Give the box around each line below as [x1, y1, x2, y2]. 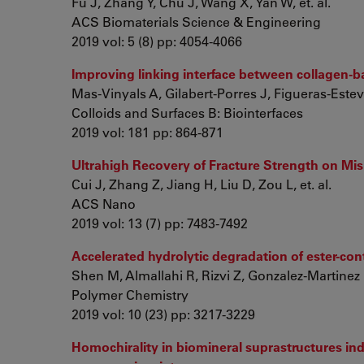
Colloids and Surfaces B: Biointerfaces [71, 104, 303, 121]
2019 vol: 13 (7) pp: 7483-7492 [71, 214, 248, 232]
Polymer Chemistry [71, 286, 188, 303]
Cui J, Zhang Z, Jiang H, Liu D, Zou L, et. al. [71, 175, 331, 193]
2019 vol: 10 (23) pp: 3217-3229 [71, 305, 255, 323]
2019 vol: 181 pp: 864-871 [71, 123, 223, 141]
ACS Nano [71, 195, 136, 212]
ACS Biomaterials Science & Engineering [71, 13, 321, 30]
